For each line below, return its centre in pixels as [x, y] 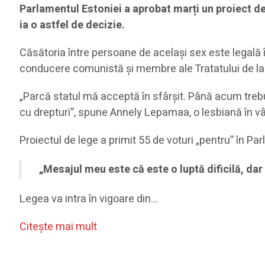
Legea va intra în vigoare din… [89, 199]
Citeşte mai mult [59, 227]
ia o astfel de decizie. [72, 25]
